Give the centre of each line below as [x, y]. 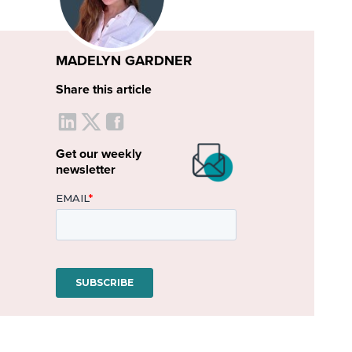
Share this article [103, 90]
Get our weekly [98, 154]
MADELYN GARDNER [124, 61]
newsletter [85, 170]
